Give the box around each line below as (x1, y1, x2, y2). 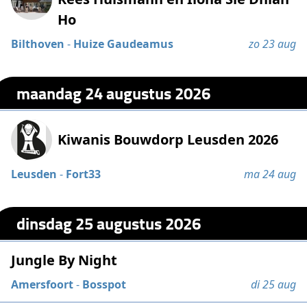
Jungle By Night (11, 250, 118, 269)
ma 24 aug (243, 167, 296, 182)
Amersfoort (11, 276, 74, 292)
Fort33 (66, 167, 101, 182)
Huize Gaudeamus (73, 36, 174, 52)
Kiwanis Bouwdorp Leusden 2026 (58, 130, 279, 149)
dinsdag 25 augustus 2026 (16, 211, 201, 236)
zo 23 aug (248, 36, 296, 52)
